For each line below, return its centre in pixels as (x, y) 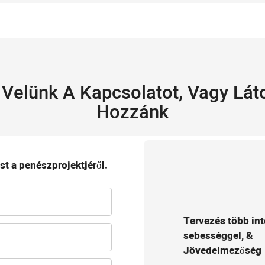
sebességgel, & (218, 236)
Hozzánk (132, 112)
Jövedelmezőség (222, 251)
